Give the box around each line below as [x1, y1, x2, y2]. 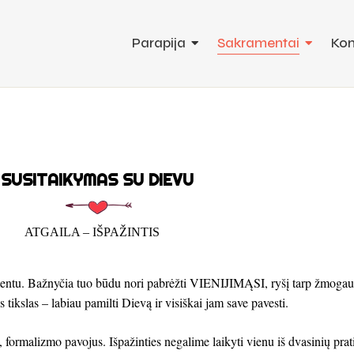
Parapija [132, 34, 186, 51]
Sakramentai [217, 34, 300, 51]
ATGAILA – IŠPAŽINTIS [24, 225, 160, 239]
